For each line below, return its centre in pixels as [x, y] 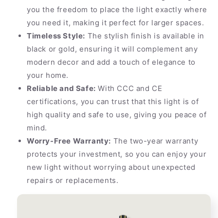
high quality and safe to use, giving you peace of [117, 114]
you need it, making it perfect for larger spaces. [116, 22]
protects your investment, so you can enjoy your [117, 154]
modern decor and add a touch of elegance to [111, 62]
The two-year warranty [155, 141]
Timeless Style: [56, 36]
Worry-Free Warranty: [69, 141]
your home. [48, 75]
